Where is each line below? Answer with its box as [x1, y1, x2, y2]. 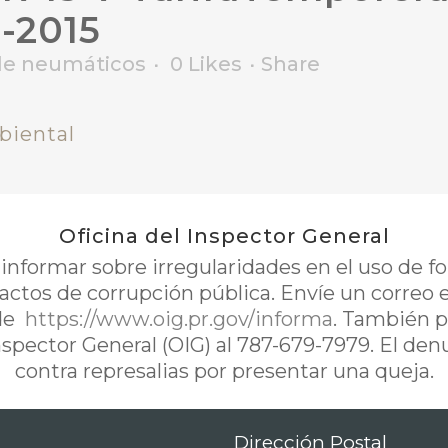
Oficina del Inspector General [58, 224, 390, 248]
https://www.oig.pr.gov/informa [19, 307, 333, 331]
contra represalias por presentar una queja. [14, 359, 434, 383]
